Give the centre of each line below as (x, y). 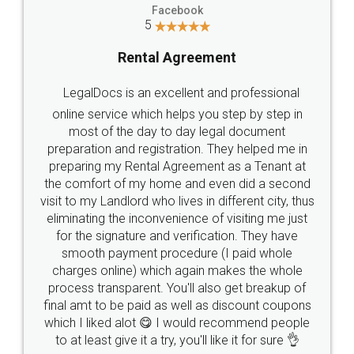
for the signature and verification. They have (177, 235)
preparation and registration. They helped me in (177, 149)
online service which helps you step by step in (177, 114)
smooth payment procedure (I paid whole (177, 253)
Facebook (177, 10)
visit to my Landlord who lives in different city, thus (177, 201)
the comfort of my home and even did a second (177, 183)
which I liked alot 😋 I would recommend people (177, 322)
